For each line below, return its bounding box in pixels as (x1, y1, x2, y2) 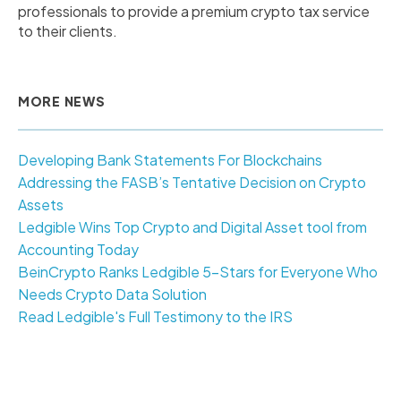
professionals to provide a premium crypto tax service (18, 2, 370, 21)
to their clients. (18, 21, 117, 40)
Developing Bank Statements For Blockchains (18, 150, 322, 169)
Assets (18, 195, 64, 214)
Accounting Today (18, 240, 139, 259)
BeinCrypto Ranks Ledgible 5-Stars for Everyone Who (18, 262, 378, 281)
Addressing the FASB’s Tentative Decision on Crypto (18, 173, 366, 192)
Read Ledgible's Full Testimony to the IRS (18, 307, 293, 326)
